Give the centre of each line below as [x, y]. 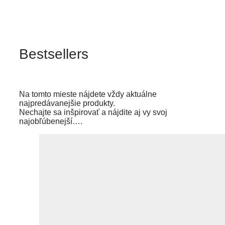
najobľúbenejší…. [51, 121]
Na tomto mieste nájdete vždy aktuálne [88, 94]
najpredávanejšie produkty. [67, 103]
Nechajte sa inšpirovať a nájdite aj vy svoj [93, 112]
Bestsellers [54, 54]
